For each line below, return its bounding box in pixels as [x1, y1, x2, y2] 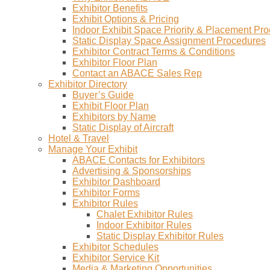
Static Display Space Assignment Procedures [72, 36, 266, 46]
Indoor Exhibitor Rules [96, 220, 192, 230]
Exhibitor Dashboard [72, 177, 160, 187]
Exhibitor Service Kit [72, 253, 159, 263]
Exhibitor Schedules [72, 242, 159, 252]
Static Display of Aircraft [72, 122, 174, 133]
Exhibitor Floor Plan [72, 57, 157, 67]
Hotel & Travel [48, 133, 109, 143]
